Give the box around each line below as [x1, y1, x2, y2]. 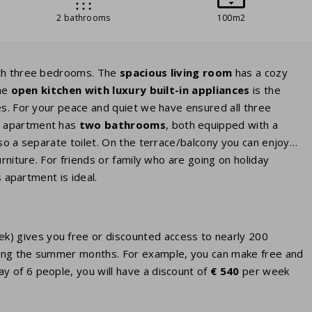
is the [249, 83, 281, 97]
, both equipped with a [165, 118, 278, 132]
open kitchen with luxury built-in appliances [10, 83, 250, 97]
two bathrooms [79, 118, 166, 132]
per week [242, 264, 290, 279]
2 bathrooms [56, 12, 111, 24]
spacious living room [119, 65, 233, 80]
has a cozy [232, 65, 288, 80]
